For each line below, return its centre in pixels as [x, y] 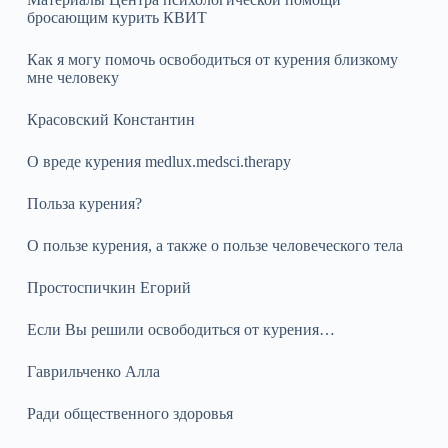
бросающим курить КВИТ [116, 17]
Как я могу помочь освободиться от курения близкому [212, 59]
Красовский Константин [110, 119]
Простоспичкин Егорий [108, 287]
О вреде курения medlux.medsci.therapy [158, 161]
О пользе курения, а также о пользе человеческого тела [214, 245]
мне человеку [72, 77]
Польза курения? [84, 203]
